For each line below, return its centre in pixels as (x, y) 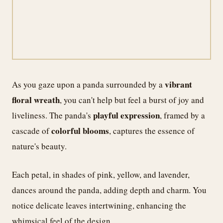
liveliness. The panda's (53, 115)
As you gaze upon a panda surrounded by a (88, 85)
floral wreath (36, 100)
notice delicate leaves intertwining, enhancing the (99, 205)
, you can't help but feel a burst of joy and (132, 100)
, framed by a (182, 115)
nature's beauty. (39, 146)
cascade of (32, 131)
